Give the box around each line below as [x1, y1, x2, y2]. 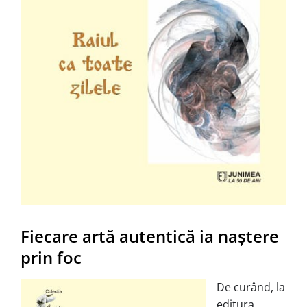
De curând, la [217, 279, 285, 295]
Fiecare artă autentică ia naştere [21, 224, 279, 247]
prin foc [21, 245, 82, 269]
